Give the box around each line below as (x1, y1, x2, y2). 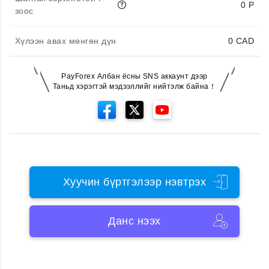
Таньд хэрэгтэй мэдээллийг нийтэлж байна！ (52, 82, 217, 90)
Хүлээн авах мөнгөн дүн (15, 36, 116, 46)
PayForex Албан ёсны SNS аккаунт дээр (61, 72, 208, 80)
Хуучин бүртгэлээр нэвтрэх (63, 176, 206, 188)
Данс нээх (108, 215, 161, 227)
